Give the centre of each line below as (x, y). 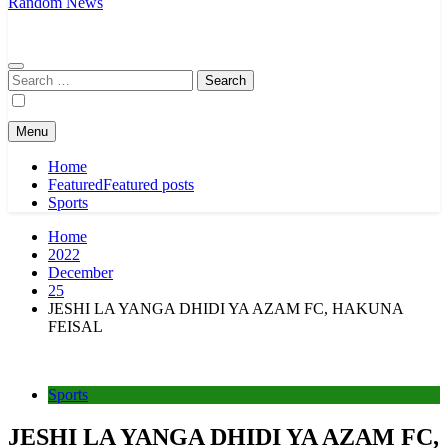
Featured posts (148, 184)
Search (28, 77)
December (80, 272)
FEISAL (75, 326)
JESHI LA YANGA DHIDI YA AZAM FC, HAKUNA (225, 308)
